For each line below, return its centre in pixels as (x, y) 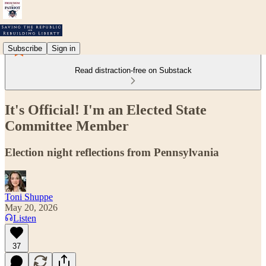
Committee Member (67, 126)
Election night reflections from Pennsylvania (112, 152)
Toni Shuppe (29, 197)
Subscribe (25, 48)
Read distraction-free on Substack (133, 70)
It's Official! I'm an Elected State (106, 110)
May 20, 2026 (31, 207)
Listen (25, 218)
